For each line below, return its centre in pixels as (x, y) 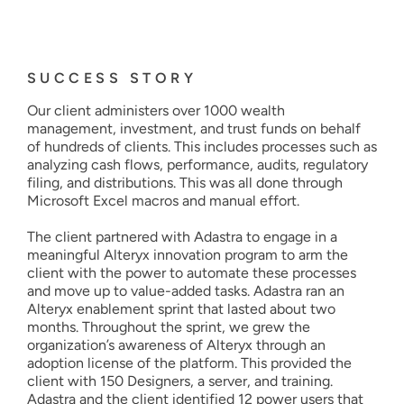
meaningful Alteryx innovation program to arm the (188, 255)
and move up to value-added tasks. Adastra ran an (186, 291)
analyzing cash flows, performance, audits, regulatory (197, 165)
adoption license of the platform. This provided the (189, 363)
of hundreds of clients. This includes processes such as (202, 147)
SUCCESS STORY (112, 78)
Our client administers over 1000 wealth (156, 111)
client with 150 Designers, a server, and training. (180, 381)
